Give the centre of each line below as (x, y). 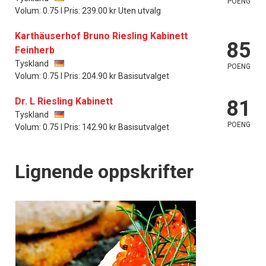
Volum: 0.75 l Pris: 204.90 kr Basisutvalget (92, 76)
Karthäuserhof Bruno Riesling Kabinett (101, 36)
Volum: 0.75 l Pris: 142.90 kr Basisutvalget (92, 127)
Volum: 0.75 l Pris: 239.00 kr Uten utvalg (88, 10)
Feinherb (35, 50)
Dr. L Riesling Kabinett (64, 101)
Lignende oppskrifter (104, 171)
